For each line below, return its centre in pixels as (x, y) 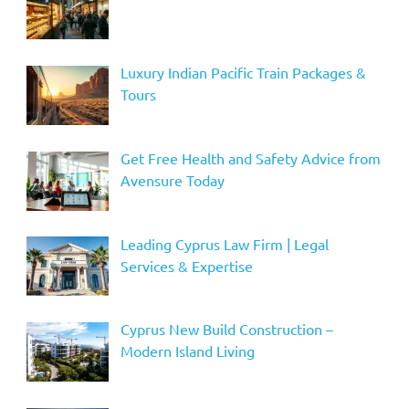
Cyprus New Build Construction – (226, 329)
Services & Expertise (186, 265)
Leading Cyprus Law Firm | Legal (224, 243)
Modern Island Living (187, 351)
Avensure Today (172, 179)
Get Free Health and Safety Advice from (250, 157)
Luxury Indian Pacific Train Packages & (243, 72)
